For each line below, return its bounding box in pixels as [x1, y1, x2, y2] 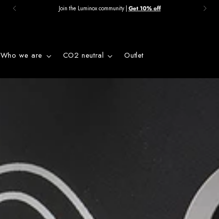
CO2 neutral [63, 50, 104, 61]
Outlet [124, 50, 144, 61]
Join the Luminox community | [58, 4, 129, 12]
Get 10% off [128, 4, 161, 12]
